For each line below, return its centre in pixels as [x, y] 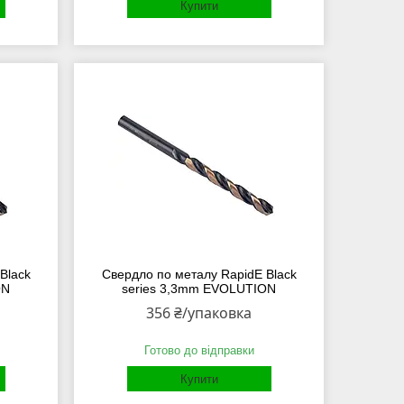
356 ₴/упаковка [199, 313]
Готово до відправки [199, 351]
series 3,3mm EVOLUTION [199, 289]
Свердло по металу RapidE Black [199, 275]
